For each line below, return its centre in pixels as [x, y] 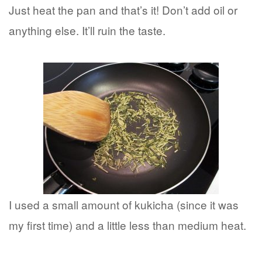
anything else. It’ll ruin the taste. [87, 30]
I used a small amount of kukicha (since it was [124, 204]
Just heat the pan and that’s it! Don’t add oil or [123, 10]
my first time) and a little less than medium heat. [127, 225]
